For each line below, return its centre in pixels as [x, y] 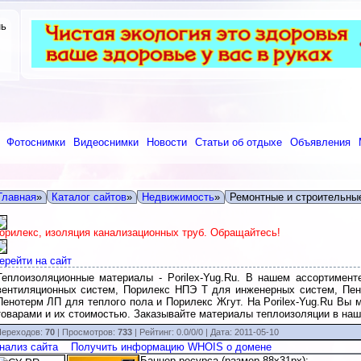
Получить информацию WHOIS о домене [171, 347]
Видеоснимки [106, 142]
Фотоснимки [36, 142]
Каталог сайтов [89, 197]
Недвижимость [178, 197]
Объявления [320, 142]
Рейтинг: [158, 332]
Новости [167, 142]
